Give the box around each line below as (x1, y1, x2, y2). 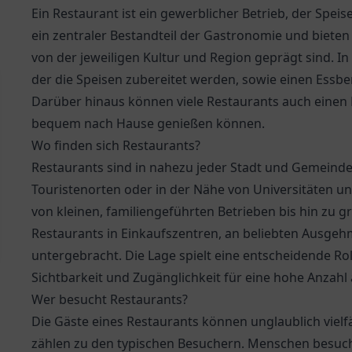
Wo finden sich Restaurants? (31, 137, 200, 154)
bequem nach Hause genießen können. (31, 115, 265, 132)
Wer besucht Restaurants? (31, 291, 188, 308)
